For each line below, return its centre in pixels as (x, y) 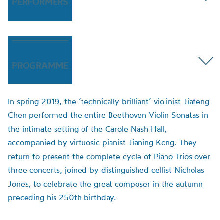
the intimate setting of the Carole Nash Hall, (87, 129)
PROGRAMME (40, 66)
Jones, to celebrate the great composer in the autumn (105, 184)
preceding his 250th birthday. (62, 197)
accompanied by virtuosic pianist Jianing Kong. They (102, 142)
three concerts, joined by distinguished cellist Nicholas (106, 170)
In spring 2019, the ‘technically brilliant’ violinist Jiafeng (109, 101)
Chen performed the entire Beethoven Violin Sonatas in (108, 115)
